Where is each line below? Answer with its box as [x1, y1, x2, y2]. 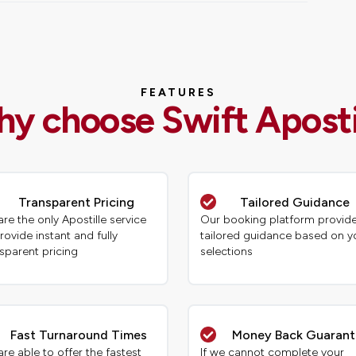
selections [200, 245, 253, 259]
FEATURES [140, 85, 216, 99]
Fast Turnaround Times [10, 327, 148, 343]
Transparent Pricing [18, 195, 135, 211]
